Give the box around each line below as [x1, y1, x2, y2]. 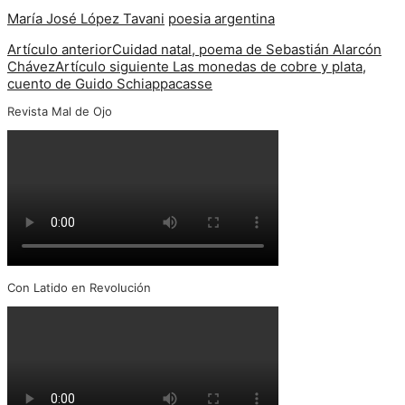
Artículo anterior [7, 40, 112, 58]
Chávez [7, 57, 55, 75]
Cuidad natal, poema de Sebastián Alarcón [112, 40, 381, 58]
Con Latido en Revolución [7, 279, 151, 295]
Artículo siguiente [55, 57, 173, 75]
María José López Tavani [7, 9, 165, 27]
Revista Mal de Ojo [7, 103, 112, 118]
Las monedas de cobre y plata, [173, 57, 366, 75]
